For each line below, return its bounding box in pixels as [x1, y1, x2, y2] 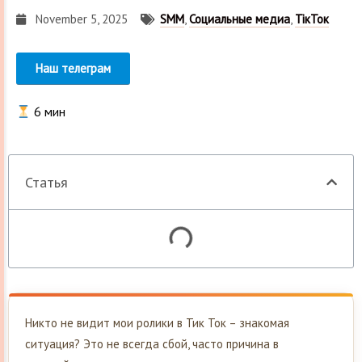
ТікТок [295, 11, 329, 27]
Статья [25, 173, 68, 192]
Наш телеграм [36, 61, 111, 77]
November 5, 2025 [36, 11, 128, 27]
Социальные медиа [189, 11, 290, 27]
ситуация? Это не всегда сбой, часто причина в [25, 336, 279, 352]
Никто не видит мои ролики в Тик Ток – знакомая [25, 315, 289, 331]
